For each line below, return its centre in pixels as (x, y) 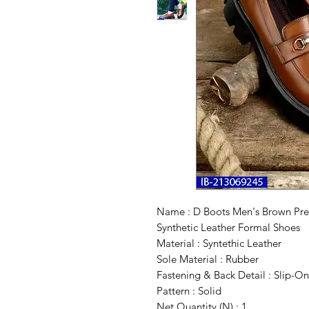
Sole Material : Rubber (208, 259)
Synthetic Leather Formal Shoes (228, 228)
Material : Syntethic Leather (219, 243)
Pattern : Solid (189, 291)
